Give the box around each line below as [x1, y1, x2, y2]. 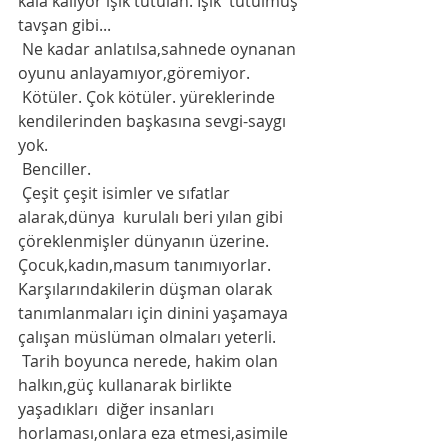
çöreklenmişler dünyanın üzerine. [18, 230, 273, 252]
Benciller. [22, 158, 91, 180]
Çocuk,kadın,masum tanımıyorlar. [18, 254, 275, 276]
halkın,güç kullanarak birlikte [18, 374, 236, 396]
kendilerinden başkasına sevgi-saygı [18, 110, 290, 132]
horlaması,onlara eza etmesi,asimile [18, 422, 292, 444]
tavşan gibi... [18, 14, 111, 36]
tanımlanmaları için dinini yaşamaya [18, 302, 292, 324]
